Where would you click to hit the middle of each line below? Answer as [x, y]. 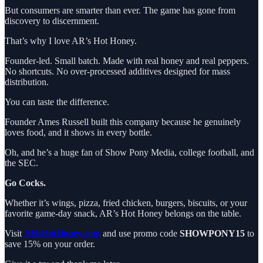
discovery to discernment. [52, 21]
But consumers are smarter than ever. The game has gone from [120, 10]
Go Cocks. [25, 183]
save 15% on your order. [50, 244]
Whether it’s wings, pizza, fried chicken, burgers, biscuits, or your [126, 203]
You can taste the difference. [57, 102]
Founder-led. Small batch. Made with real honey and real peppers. [127, 60]
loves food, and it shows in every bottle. [78, 132]
